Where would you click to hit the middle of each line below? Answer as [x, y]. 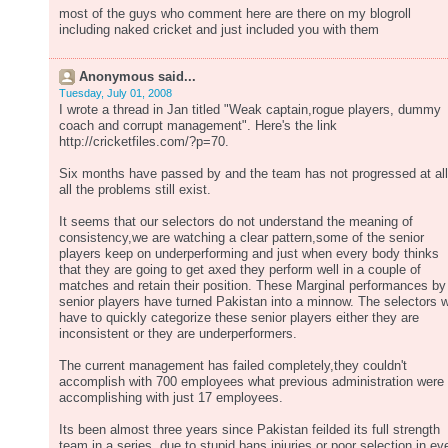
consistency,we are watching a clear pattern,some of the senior [241, 238]
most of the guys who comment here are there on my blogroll [235, 14]
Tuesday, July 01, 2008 [115, 93]
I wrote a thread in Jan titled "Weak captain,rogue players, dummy [250, 110]
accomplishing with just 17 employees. [171, 398]
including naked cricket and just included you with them [219, 30]
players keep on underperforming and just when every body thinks [249, 254]
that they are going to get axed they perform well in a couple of [240, 270]
